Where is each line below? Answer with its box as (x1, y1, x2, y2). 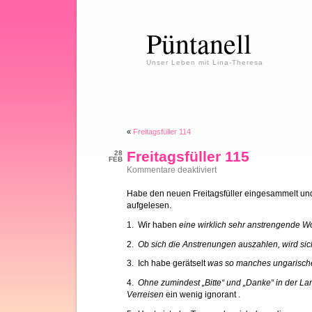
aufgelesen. (127, 201, 171, 210)
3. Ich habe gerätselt (127, 258, 208, 269)
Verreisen (127, 290, 166, 300)
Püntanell (146, 24, 251, 61)
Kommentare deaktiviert (127, 165, 217, 175)
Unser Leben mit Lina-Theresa (146, 58, 263, 66)
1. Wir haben (127, 219, 179, 230)
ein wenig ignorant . (166, 290, 240, 300)
